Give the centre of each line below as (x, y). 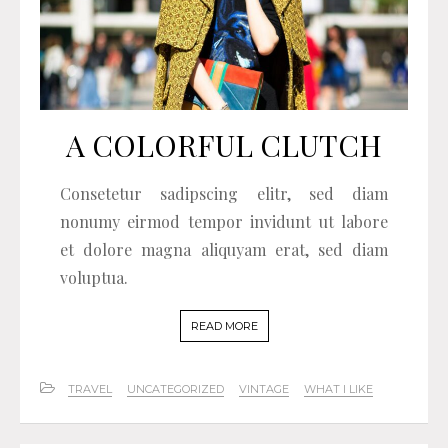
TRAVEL (90, 389)
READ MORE (224, 326)
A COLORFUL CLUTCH (224, 145)
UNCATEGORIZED (175, 389)
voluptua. (94, 278)
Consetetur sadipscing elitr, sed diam (224, 194)
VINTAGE (264, 389)
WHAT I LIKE (338, 389)
